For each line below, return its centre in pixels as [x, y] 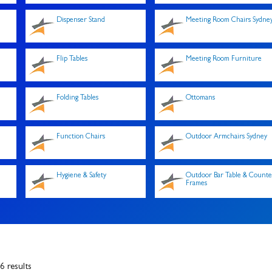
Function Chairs [80, 137]
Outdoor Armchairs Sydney [226, 137]
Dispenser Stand [80, 21]
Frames [196, 184]
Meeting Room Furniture [223, 59]
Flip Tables [72, 59]
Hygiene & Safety [81, 176]
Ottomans [200, 98]
